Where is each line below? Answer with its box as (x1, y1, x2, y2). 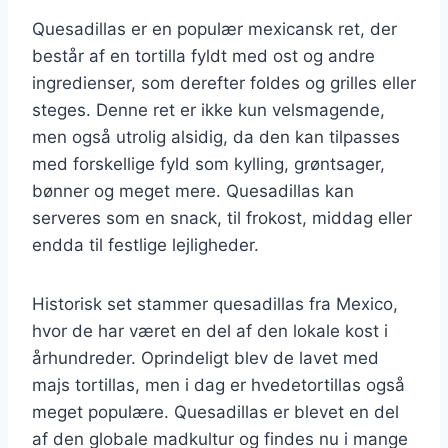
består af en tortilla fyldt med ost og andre (32, 45, 375, 66)
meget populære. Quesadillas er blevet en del (32, 401, 399, 422)
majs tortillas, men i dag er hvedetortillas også (32, 374, 405, 395)
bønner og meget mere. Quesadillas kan (32, 180, 354, 201)
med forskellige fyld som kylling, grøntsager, (32, 153, 385, 174)
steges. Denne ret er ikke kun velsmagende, (32, 99, 385, 120)
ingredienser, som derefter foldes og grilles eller (32, 72, 416, 93)
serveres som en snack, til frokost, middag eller (32, 207, 412, 228)
